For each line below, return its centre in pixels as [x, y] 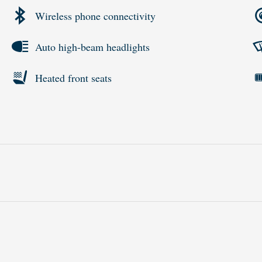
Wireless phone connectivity [95, 15]
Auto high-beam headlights [92, 46]
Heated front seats [73, 77]
